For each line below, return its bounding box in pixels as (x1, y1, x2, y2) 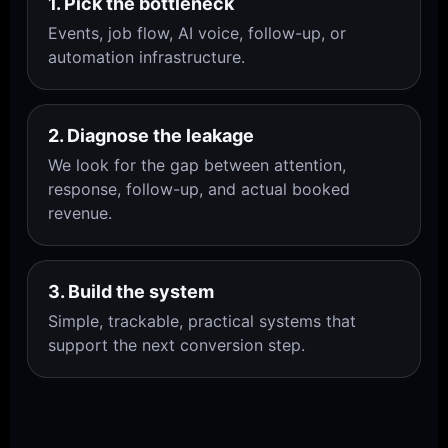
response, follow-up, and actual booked (48, 179, 351, 200)
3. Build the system (48, 281, 215, 303)
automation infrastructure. (48, 47, 246, 68)
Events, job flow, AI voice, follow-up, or (48, 23, 347, 44)
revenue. (48, 203, 113, 224)
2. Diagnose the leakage (48, 125, 255, 147)
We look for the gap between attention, (48, 155, 347, 176)
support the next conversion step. (48, 335, 306, 356)
